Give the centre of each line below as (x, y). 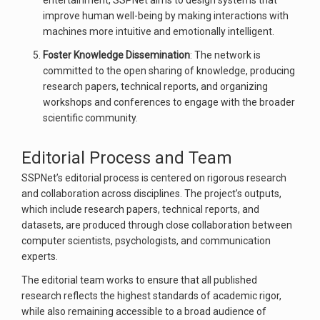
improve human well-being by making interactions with (166, 16)
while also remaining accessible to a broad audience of (144, 311)
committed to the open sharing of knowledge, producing (169, 71)
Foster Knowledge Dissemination (116, 55)
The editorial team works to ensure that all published (139, 280)
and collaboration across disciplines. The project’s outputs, (151, 194)
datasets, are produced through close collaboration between (157, 225)
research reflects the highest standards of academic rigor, (151, 296)
